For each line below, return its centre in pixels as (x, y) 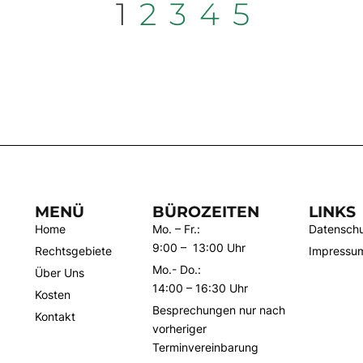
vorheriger (179, 329)
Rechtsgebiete (73, 251)
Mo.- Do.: (176, 270)
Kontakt (55, 317)
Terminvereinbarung (205, 348)
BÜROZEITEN (205, 212)
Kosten (52, 295)
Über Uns (59, 273)
